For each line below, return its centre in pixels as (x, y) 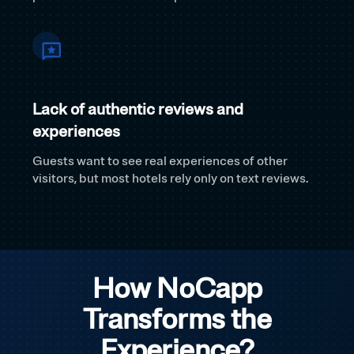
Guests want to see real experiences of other (160, 162)
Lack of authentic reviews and (138, 110)
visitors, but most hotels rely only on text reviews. (170, 179)
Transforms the (177, 320)
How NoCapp (177, 289)
